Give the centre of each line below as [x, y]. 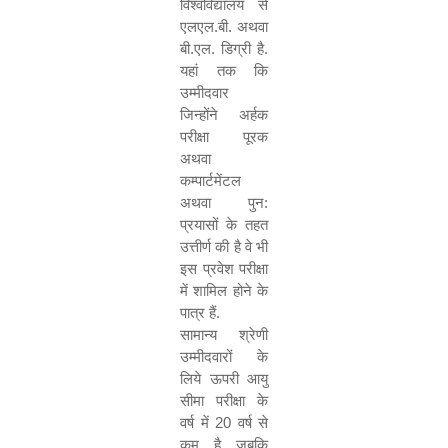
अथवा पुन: [224, 202]
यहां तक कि [224, 70]
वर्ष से [249, 422]
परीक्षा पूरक [224, 136]
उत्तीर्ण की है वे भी [224, 246]
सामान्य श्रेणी [224, 334]
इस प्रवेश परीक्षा [224, 268]
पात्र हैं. [200, 312]
